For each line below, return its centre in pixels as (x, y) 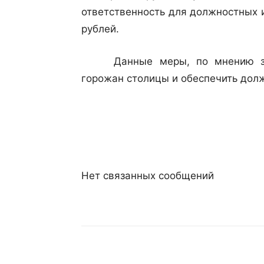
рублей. (100, 29)
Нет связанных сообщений (148, 176)
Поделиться (133, 256)
